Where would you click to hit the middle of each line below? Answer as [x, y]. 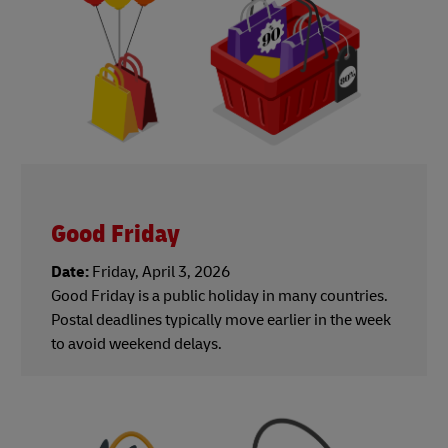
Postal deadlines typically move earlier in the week [221, 320]
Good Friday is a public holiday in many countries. [219, 296]
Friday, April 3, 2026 [159, 272]
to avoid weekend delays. [136, 344]
